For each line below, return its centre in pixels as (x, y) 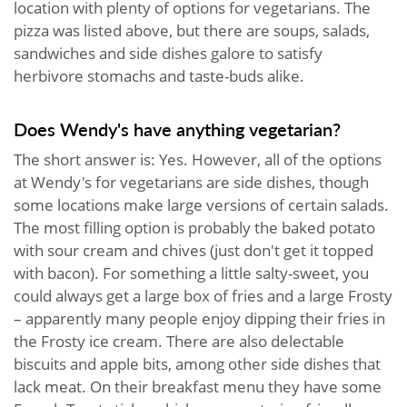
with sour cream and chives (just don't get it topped (194, 250)
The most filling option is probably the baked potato (194, 227)
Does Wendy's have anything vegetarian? (177, 129)
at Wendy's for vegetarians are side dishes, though (191, 182)
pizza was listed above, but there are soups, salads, (192, 30)
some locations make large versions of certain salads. (201, 204)
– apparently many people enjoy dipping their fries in (199, 318)
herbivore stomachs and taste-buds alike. (159, 75)
